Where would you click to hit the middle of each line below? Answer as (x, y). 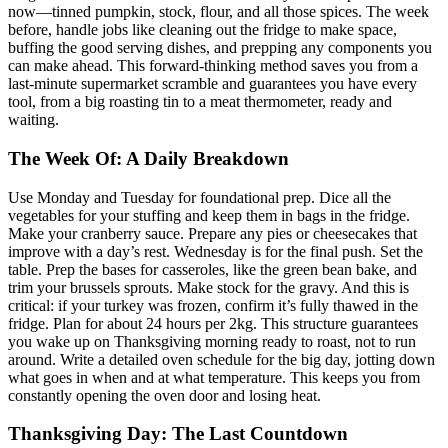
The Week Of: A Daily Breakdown (148, 159)
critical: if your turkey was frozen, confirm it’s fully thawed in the (213, 305)
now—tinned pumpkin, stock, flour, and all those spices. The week (218, 12)
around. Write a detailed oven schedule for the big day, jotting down (221, 359)
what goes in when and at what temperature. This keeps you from (214, 377)
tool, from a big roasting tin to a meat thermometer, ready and (200, 102)
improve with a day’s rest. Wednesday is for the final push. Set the (215, 251)
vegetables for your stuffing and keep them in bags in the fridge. (209, 215)
